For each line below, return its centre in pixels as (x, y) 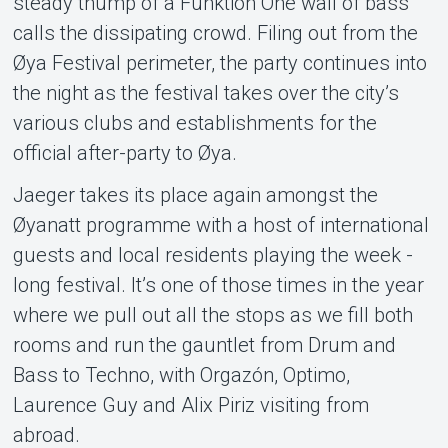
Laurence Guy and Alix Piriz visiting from (190, 404)
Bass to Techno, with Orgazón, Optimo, (181, 374)
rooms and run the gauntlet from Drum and (204, 344)
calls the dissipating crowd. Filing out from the (215, 32)
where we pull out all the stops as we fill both (212, 314)
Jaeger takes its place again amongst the (195, 194)
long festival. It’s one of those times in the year (218, 284)
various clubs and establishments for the (194, 122)
